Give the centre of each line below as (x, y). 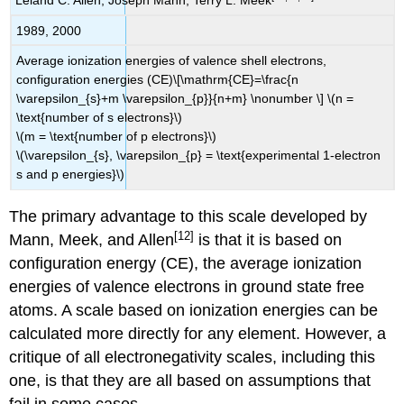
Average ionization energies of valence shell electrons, (172, 61)
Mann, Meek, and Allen (92, 240)
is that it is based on (268, 240)
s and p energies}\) (71, 174)
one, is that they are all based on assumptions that (190, 381)
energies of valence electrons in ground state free (187, 287)
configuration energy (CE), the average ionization (186, 264)
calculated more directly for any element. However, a (198, 334)
